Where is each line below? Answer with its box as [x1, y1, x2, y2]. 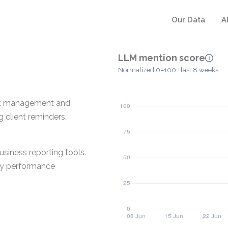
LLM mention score [118, 52, 205, 63]
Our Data [172, 15, 205, 24]
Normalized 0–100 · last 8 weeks [118, 66, 218, 74]
